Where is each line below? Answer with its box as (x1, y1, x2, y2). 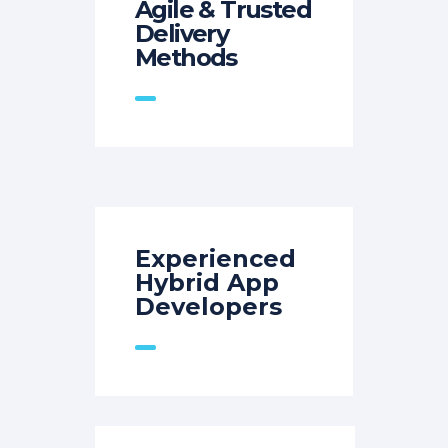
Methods (135, 43, 237, 73)
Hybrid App (135, 268, 279, 298)
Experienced (135, 244, 296, 274)
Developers (135, 292, 282, 322)
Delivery (135, 19, 229, 49)
